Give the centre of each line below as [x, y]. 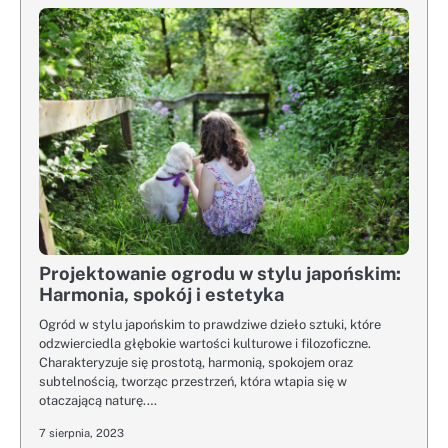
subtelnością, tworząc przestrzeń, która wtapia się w [193, 381]
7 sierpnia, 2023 [81, 432]
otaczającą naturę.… [98, 400]
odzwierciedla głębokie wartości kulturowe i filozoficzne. [205, 343]
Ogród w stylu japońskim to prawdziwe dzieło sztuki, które [210, 324]
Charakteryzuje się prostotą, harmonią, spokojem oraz [196, 362]
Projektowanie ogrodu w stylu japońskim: [220, 273]
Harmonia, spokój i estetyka [161, 294]
